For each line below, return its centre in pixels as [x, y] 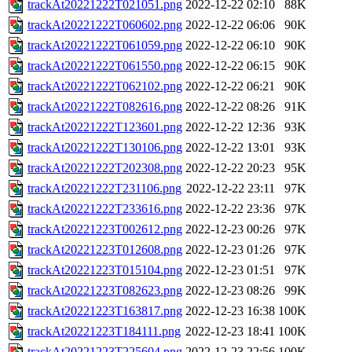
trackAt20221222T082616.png [105, 107]
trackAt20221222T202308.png [105, 168]
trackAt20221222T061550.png [105, 66]
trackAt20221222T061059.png [105, 46]
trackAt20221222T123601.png [105, 127]
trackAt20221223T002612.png [105, 229]
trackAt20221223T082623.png [105, 291]
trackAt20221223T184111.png [104, 332]
